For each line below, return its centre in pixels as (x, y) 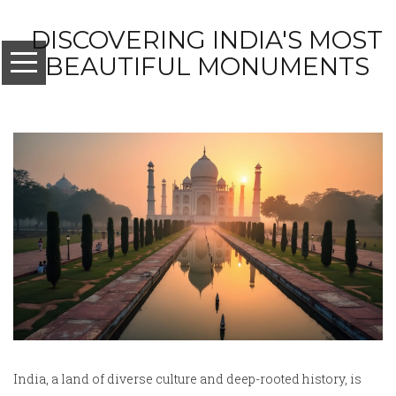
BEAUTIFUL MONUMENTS (207, 66)
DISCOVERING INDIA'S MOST (207, 40)
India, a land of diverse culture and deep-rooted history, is (187, 379)
